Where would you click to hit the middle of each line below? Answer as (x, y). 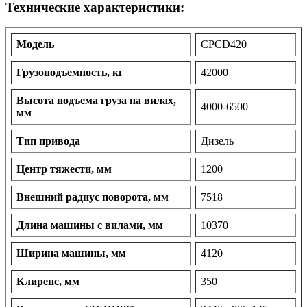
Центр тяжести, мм (64, 169)
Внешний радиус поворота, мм (93, 197)
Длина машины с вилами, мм (90, 225)
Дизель (217, 141)
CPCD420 (224, 45)
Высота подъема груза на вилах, (96, 101)
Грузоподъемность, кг (70, 73)
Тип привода (48, 141)
